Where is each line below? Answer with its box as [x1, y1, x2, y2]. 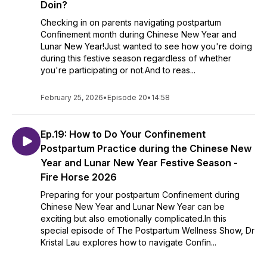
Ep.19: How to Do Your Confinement [41, 128, 206, 140]
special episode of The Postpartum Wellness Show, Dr [41, 225, 254, 235]
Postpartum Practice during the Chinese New [41, 142, 252, 154]
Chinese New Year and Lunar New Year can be [41, 201, 225, 212]
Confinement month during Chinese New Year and [41, 29, 237, 39]
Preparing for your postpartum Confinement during [41, 190, 240, 200]
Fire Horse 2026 [41, 171, 117, 183]
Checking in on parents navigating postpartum [41, 17, 221, 27]
